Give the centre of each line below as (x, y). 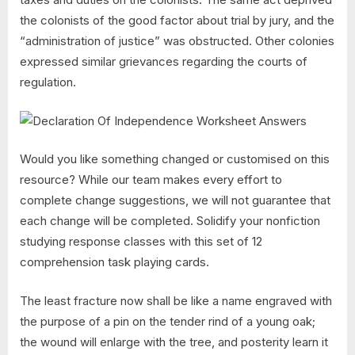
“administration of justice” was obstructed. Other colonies (177, 41)
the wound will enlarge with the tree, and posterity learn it (174, 342)
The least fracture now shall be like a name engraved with (176, 300)
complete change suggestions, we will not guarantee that (175, 200)
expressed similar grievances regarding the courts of (164, 62)
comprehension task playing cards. (115, 262)
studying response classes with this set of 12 (141, 242)
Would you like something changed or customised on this (175, 159)
